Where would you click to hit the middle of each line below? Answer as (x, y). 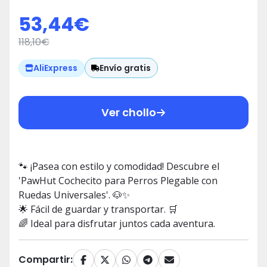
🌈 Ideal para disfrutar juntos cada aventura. (117, 224)
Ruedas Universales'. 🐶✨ (74, 195)
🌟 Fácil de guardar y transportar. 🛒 (98, 209)
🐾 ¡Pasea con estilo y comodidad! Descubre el (119, 167)
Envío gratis (125, 68)
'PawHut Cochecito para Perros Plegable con (118, 181)
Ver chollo (129, 113)
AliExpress (56, 68)
